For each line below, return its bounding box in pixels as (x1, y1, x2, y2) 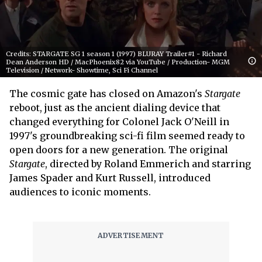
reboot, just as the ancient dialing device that (9, 101, 220, 113)
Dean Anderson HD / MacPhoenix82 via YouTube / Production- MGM (6, 57, 230, 66)
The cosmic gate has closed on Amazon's (9, 87, 205, 99)
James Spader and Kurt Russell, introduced (9, 171, 211, 184)
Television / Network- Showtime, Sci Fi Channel (6, 65, 158, 74)
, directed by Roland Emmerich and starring (45, 157, 251, 170)
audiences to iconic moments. (9, 185, 151, 198)
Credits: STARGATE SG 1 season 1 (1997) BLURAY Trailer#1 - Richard (6, 49, 227, 58)
